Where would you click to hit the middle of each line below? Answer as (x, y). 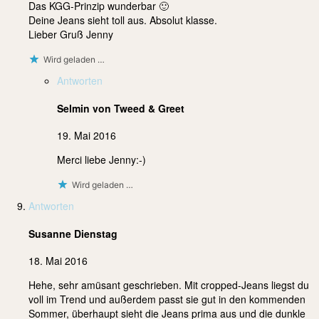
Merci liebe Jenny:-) (101, 160)
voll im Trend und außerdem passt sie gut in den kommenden (167, 299)
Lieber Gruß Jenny (71, 34)
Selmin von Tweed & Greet (121, 108)
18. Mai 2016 (58, 261)
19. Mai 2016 (87, 136)
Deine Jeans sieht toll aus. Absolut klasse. (123, 20)
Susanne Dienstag (73, 233)
